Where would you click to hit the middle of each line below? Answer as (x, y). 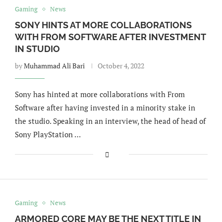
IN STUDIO (37, 49)
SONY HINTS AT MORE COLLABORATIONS (103, 25)
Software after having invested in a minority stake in (105, 108)
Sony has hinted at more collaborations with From (100, 94)
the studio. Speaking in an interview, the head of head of (110, 121)
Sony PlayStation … (48, 134)
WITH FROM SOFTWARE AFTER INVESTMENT (110, 37)
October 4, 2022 (121, 66)
